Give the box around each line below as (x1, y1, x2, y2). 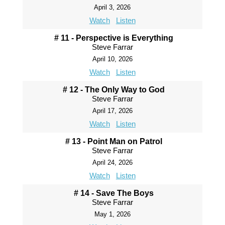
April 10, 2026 (92, 55, 133, 63)
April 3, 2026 (94, 4, 131, 11)
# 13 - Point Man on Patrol (65, 137, 162, 146)
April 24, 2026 (92, 159, 133, 166)
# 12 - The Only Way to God (62, 85, 165, 94)
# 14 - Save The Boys (73, 189, 154, 197)
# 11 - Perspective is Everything (54, 34, 173, 42)
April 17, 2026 (92, 107, 133, 115)
